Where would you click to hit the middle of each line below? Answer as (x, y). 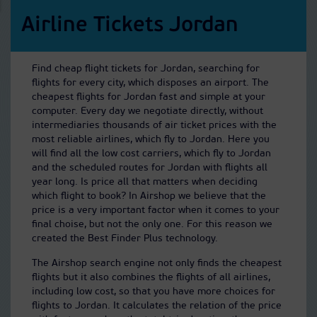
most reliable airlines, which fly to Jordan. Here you (151, 140)
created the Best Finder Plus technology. (125, 239)
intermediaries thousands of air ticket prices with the (154, 126)
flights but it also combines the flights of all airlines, (151, 278)
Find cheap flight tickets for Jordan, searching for (146, 69)
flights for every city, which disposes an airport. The (150, 83)
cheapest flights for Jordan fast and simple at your (149, 97)
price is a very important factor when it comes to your (156, 211)
